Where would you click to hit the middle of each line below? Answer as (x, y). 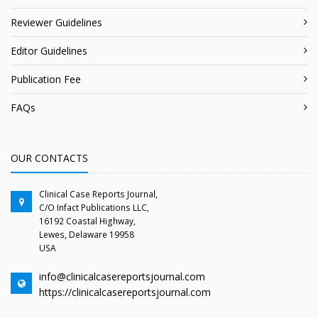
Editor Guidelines (49, 50)
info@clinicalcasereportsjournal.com (122, 276)
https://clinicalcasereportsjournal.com (125, 292)
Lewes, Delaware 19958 (87, 234)
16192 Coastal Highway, (87, 221)
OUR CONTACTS (49, 158)
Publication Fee (46, 79)
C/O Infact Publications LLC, (94, 207)
